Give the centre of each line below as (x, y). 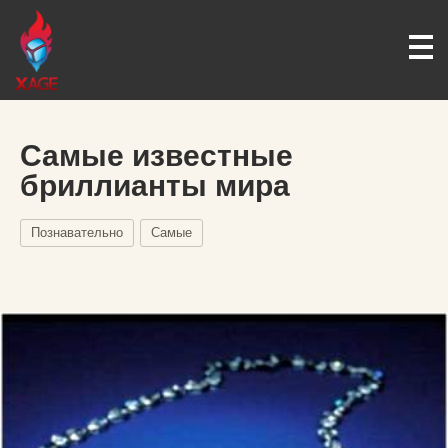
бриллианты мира (155, 185)
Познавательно (77, 232)
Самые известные (156, 155)
